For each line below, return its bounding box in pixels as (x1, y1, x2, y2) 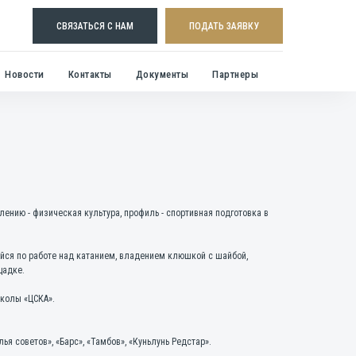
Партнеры (212, 68, 258, 80)
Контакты (68, 68, 112, 80)
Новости (5, 68, 44, 80)
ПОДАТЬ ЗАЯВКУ (189, 20, 259, 32)
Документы (135, 68, 188, 80)
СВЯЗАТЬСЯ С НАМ (56, 20, 133, 32)
